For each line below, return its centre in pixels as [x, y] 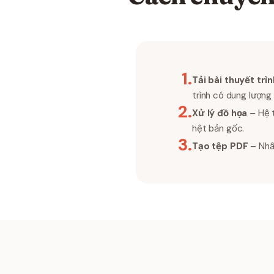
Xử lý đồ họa [220, 113]
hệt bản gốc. [218, 128]
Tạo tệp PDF [220, 146]
